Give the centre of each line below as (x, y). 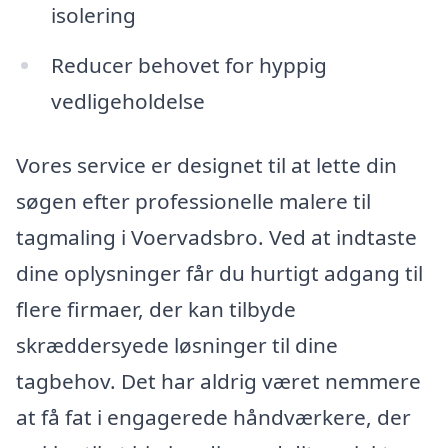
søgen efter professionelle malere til (193, 200)
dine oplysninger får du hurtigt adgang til (219, 272)
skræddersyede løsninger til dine (177, 344)
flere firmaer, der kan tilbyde (156, 308)
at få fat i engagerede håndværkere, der (213, 416)
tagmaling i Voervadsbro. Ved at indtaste (216, 236)
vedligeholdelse (127, 100)
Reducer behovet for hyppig (188, 64)
